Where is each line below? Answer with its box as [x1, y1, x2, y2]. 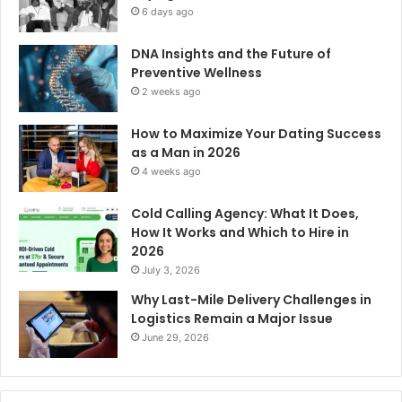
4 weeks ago [142, 165, 201, 179]
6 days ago [142, 5, 194, 19]
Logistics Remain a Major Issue [131, 310, 333, 328]
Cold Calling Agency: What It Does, [131, 205, 359, 223]
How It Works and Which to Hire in [131, 223, 349, 242]
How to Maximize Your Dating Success [131, 125, 381, 144]
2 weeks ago [142, 85, 201, 99]
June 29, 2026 [142, 331, 209, 345]
